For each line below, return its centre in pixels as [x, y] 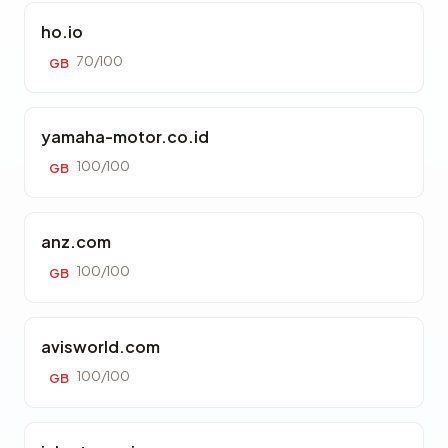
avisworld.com [100, 346]
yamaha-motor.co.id [125, 136]
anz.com [76, 241]
